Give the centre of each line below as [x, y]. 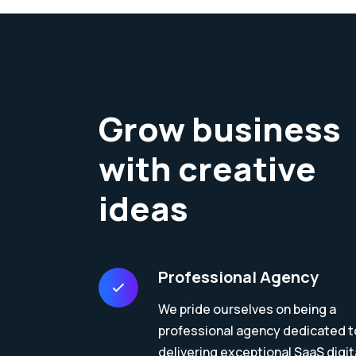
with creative [207, 168]
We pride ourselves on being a [247, 309]
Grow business [220, 129]
